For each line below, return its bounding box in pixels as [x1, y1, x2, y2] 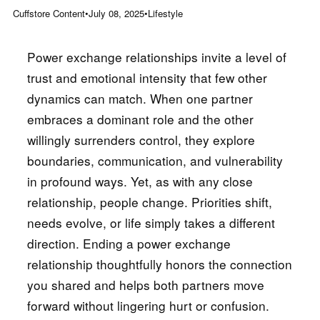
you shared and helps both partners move [26, 276, 264, 294]
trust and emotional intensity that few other [26, 69, 267, 87]
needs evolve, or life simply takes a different [26, 214, 275, 232]
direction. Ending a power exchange [26, 234, 231, 253]
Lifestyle [147, 6, 183, 20]
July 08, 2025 [88, 6, 144, 20]
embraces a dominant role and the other [26, 110, 254, 129]
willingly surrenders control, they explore [26, 131, 255, 149]
